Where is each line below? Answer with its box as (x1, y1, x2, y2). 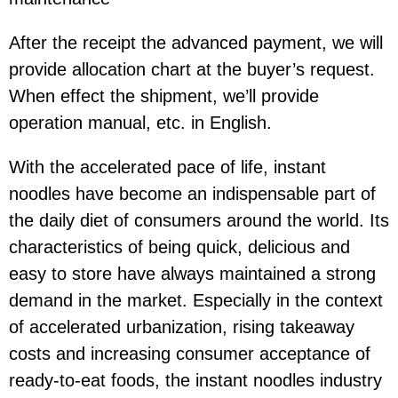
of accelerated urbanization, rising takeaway (9, 317, 354, 338)
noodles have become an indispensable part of (9, 184, 376, 204)
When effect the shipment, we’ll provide (9, 86, 319, 107)
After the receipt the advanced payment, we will (9, 33, 383, 53)
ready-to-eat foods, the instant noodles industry (9, 370, 382, 391)
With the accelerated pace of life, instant (9, 157, 326, 178)
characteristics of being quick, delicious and (9, 237, 350, 258)
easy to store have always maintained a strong (9, 264, 376, 284)
